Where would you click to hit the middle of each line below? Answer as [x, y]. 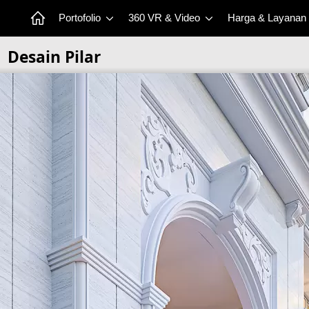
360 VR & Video [166, 18]
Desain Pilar [54, 57]
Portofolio [81, 18]
